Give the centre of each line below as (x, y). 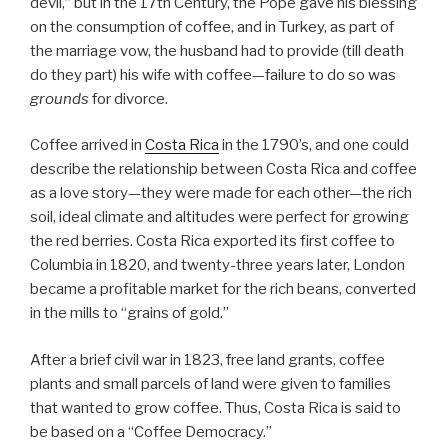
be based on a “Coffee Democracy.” (151, 431)
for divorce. (128, 98)
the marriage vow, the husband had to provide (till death (217, 50)
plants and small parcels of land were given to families (210, 383)
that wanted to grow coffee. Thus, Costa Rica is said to (215, 407)
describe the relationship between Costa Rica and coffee (223, 169)
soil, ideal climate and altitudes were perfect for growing (219, 217)
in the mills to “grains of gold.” (129, 313)
